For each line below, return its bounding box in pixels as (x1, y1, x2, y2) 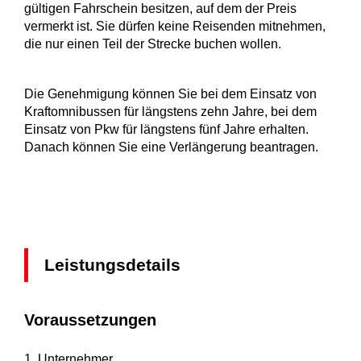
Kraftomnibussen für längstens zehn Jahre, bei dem (24, 105, 317, 119)
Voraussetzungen (24, 311, 156, 330)
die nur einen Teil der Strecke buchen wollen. (24, 37, 281, 52)
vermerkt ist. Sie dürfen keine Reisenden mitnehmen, (24, 19, 326, 34)
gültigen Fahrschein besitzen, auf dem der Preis (24, 2, 297, 16)
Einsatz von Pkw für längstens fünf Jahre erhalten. (24, 122, 309, 137)
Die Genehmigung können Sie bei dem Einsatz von (24, 87, 317, 102)
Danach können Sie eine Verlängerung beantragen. (24, 140, 318, 155)
